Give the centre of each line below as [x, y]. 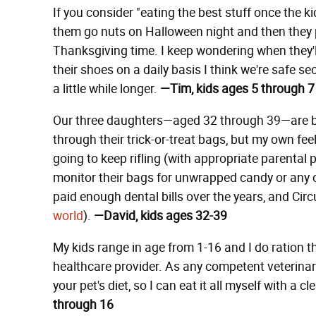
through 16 [83, 305]
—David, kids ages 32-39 [160, 216]
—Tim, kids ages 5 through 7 [237, 89]
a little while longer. [107, 89]
